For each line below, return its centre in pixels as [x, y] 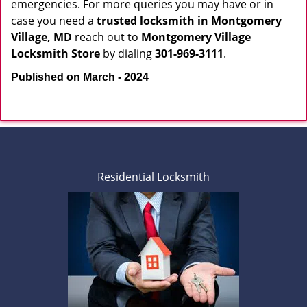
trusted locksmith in [152, 21]
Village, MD [41, 37]
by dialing [127, 53]
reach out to [107, 37]
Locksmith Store [56, 53]
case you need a [54, 21]
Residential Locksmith [153, 177]
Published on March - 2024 [80, 77]
